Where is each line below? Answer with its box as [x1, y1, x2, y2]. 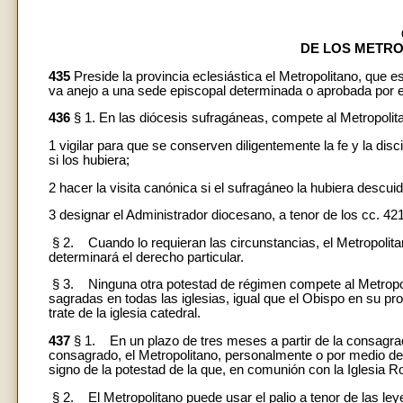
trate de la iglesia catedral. [49, 306, 204, 321]
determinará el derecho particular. [49, 249, 244, 264]
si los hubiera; [49, 152, 130, 167]
